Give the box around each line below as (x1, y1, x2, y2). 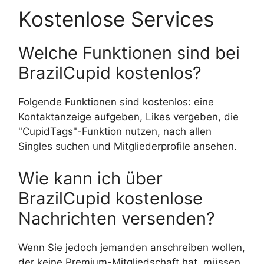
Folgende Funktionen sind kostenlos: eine (18, 95, 214, 108)
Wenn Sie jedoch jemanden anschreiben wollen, (18, 242, 245, 254)
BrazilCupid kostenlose (18, 188, 203, 209)
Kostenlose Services (18, 6, 214, 31)
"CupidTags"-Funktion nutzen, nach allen (18, 125, 212, 137)
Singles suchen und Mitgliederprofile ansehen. (18, 140, 237, 152)
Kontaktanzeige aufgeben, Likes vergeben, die (18, 110, 239, 123)
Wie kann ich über (18, 168, 163, 189)
